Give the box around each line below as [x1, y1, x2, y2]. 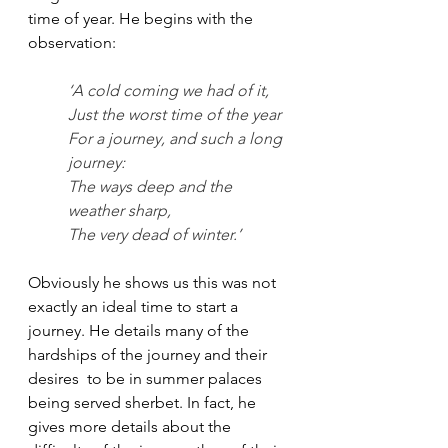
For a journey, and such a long [68, 129, 286, 148]
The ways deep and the [68, 177, 236, 196]
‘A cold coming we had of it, [68, 81, 269, 100]
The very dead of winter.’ [68, 225, 241, 244]
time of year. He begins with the [28, 9, 257, 28]
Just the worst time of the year [68, 105, 281, 124]
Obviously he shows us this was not [28, 273, 280, 292]
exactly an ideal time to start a [28, 297, 242, 316]
